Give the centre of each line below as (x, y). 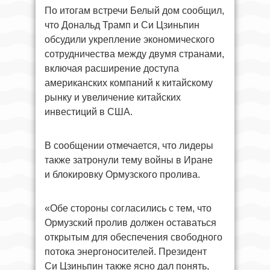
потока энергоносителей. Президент (126, 252)
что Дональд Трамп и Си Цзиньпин (122, 25)
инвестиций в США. (89, 112)
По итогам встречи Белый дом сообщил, (134, 11)
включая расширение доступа (112, 68)
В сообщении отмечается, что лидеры (129, 146)
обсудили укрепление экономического (130, 39)
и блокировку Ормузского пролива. (122, 174)
